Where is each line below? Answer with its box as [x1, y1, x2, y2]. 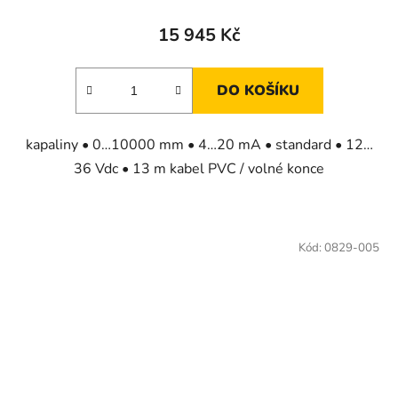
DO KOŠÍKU [216, 80, 299, 100]
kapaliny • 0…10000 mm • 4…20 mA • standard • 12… [25, 134, 373, 155]
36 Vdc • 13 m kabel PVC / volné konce [74, 158, 324, 179]
